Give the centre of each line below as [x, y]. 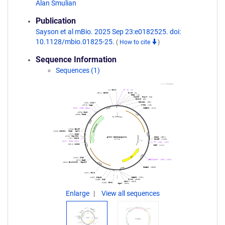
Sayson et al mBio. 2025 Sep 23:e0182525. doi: [108, 32]
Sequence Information [76, 60]
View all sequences [130, 193]
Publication [56, 21]
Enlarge [78, 193]
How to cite [136, 42]
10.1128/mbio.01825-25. [76, 42]
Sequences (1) [78, 70]
